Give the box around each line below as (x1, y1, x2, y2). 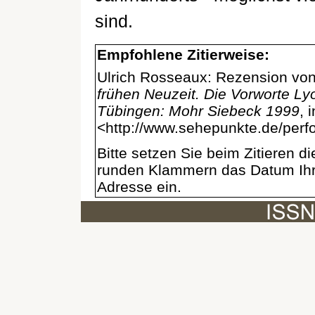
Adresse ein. (97, 179, 181, 195)
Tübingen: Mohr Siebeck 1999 (97, 103, 300, 120)
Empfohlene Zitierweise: (97, 46, 269, 63)
